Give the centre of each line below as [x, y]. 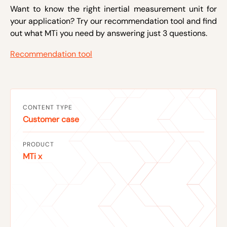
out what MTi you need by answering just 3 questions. [109, 33]
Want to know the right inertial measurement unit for [113, 9]
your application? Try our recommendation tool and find [113, 21]
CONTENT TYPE [48, 108]
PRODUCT [39, 145]
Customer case [51, 120]
